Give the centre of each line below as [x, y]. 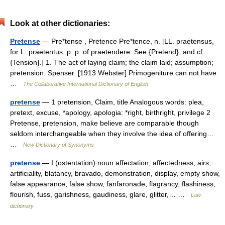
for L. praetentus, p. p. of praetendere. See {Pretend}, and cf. [107, 52]
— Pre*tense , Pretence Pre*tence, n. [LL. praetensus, [127, 41]
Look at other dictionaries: [60, 23]
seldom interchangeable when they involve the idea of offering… [112, 134]
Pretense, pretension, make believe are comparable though [104, 123]
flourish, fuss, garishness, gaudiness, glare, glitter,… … [100, 194]
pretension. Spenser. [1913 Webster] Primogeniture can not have [113, 73]
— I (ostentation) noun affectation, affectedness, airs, [126, 163]
